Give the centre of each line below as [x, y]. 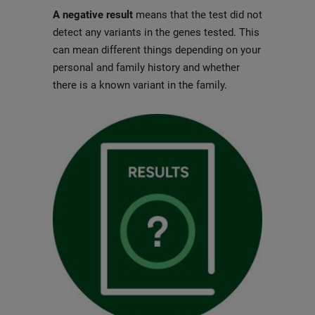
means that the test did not [199, 15]
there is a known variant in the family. [140, 85]
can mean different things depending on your [156, 50]
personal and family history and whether [146, 68]
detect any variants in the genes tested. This [156, 33]
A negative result [94, 15]
